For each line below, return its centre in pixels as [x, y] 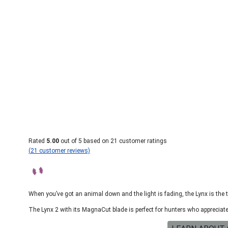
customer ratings [142, 141]
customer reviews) [64, 151]
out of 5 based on [85, 141]
